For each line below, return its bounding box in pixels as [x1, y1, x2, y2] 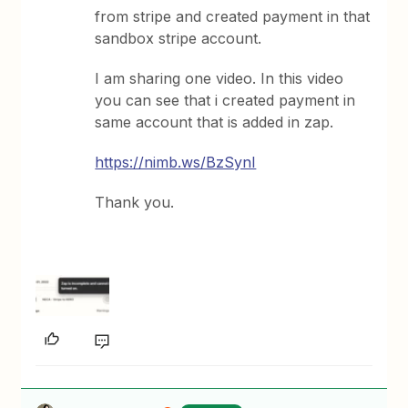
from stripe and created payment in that [95, 7, 371, 25]
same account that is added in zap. [95, 113, 334, 131]
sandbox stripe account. [95, 29, 262, 47]
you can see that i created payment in [95, 91, 356, 109]
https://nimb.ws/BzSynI [95, 153, 257, 171]
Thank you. [95, 193, 175, 211]
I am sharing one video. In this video [95, 69, 344, 87]
